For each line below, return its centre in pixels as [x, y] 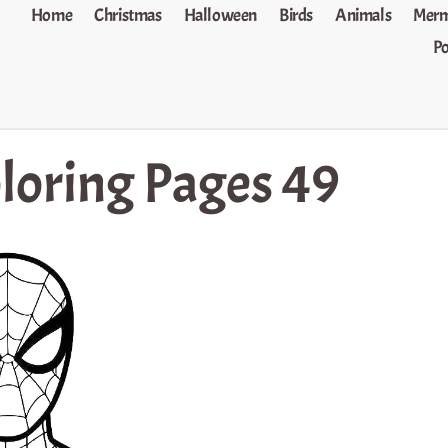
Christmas [128, 15]
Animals [363, 15]
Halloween [220, 15]
